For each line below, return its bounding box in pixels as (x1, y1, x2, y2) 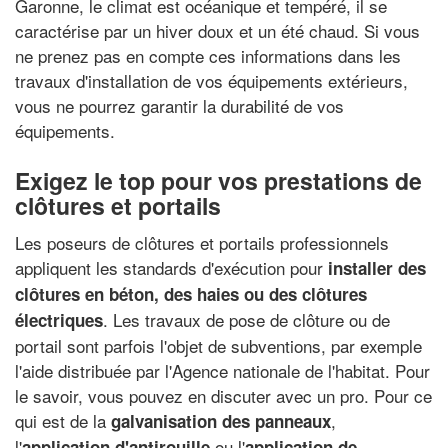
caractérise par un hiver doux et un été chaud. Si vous (15, 17, 420, 43)
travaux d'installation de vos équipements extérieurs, (15, 67, 408, 93)
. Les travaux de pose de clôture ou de (103, 307, 390, 332)
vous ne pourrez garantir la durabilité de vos (15, 92, 344, 118)
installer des (328, 256, 426, 280)
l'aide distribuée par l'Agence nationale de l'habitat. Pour (15, 358, 430, 383)
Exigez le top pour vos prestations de (15, 163, 422, 197)
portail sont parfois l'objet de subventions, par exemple (15, 333, 422, 358)
